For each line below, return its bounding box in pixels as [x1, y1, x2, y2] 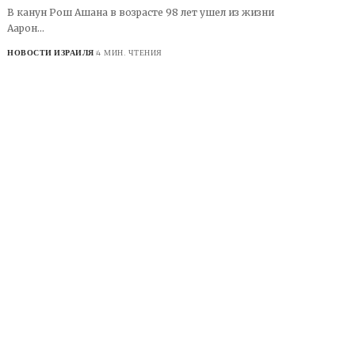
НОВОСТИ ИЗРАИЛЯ [7, 47, 94, 59]
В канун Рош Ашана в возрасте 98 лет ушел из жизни [7, 6, 275, 18]
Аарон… [7, 22, 45, 34]
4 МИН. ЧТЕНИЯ [97, 47, 162, 59]
